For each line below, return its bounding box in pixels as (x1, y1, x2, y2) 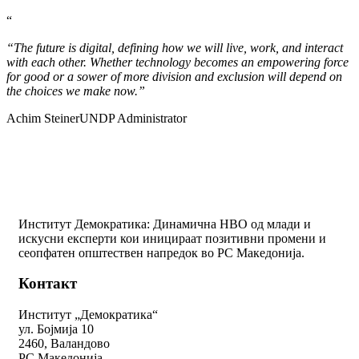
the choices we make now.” (6, 83, 145, 98)
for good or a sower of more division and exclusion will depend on (6, 69, 342, 83)
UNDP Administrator (79, 111, 187, 125)
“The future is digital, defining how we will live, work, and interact (6, 40, 343, 54)
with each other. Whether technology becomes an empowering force (6, 54, 349, 69)
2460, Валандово (18, 337, 110, 351)
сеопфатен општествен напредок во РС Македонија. (18, 245, 305, 260)
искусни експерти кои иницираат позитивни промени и (18, 231, 326, 245)
